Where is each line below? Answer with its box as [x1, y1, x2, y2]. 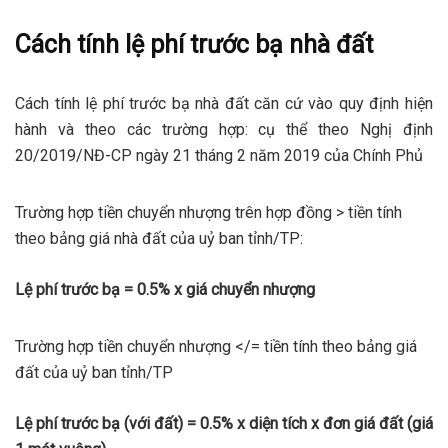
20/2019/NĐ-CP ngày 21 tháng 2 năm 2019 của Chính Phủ [15, 145, 423, 165]
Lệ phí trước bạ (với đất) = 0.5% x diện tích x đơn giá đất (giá [15, 413, 433, 433]
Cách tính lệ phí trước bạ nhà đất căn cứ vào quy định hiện [15, 93, 433, 113]
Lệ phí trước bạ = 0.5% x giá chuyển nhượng [15, 279, 315, 299]
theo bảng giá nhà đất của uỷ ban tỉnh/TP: [15, 228, 303, 248]
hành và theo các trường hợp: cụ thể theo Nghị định [15, 119, 433, 139]
